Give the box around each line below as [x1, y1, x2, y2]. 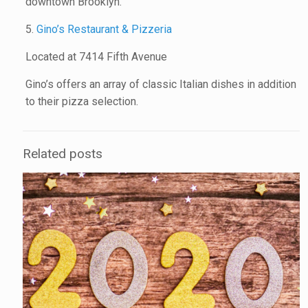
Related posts [23, 146, 102, 162]
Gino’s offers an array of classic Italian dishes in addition [25, 78, 297, 91]
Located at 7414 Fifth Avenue [25, 50, 168, 64]
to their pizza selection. [25, 95, 139, 109]
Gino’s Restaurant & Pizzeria [36, 23, 173, 36]
